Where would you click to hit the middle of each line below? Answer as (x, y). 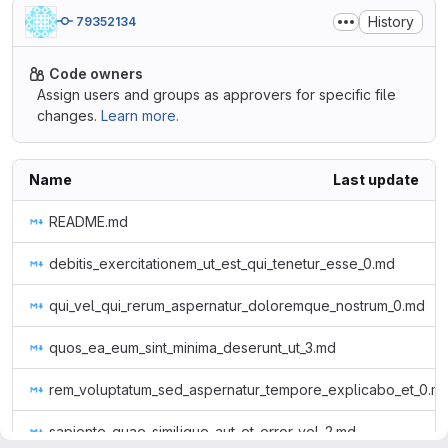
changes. (67, 115)
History (391, 21)
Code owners (96, 73)
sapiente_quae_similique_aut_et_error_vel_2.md (202, 431)
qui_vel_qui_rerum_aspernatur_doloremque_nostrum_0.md (237, 305)
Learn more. (140, 115)
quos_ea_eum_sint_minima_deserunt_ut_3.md (192, 347)
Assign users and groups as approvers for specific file (216, 94)
